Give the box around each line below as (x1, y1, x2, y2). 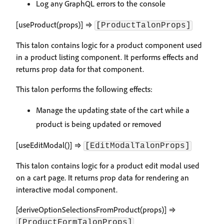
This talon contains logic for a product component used (16, 40, 202, 50)
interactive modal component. (16, 184, 117, 194)
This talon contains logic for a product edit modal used (16, 160, 199, 170)
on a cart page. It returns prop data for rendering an (16, 172, 189, 182)
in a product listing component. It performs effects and (16, 52, 198, 62)
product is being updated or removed (36, 119, 161, 129)
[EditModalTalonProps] (85, 141, 190, 150)
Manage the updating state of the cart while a (36, 105, 189, 115)
